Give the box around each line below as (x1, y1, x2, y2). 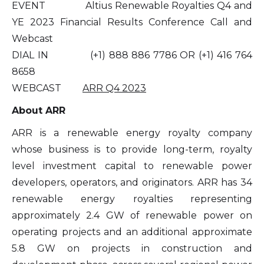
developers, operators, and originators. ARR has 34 (12, 177, 252, 188)
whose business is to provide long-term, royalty (12, 144, 252, 155)
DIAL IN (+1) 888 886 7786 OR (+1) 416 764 (12, 49, 252, 61)
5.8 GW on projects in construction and (12, 243, 252, 254)
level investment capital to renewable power (12, 160, 252, 171)
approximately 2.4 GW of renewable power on (12, 210, 252, 221)
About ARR (12, 105, 65, 116)
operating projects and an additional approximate (12, 226, 252, 237)
